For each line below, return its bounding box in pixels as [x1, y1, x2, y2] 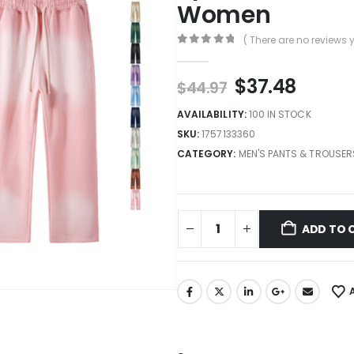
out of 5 [185, 47, 246, 58]
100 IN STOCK [248, 107, 311, 121]
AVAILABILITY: [177, 107, 249, 121]
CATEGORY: [177, 146, 239, 160]
